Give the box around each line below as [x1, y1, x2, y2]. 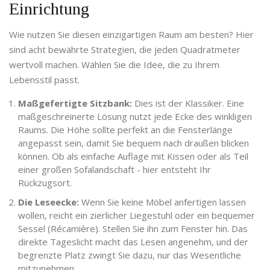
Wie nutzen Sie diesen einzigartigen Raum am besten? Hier [9, 28, 254, 41]
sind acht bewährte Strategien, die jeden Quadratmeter [9, 43, 240, 56]
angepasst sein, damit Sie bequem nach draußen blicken [18, 137, 249, 149]
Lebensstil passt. [9, 74, 80, 86]
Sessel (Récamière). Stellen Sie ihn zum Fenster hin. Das [18, 222, 248, 235]
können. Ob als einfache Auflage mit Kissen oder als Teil [18, 150, 248, 163]
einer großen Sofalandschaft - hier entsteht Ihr [18, 163, 211, 176]
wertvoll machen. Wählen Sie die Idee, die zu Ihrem [9, 58, 219, 71]
